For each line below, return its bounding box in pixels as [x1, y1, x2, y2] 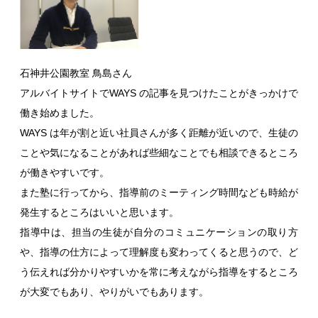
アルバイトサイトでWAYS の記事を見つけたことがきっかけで [20, 87, 298, 99]
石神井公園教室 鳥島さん [20, 67, 132, 79]
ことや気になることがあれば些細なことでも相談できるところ [20, 146, 298, 158]
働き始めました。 [20, 106, 99, 119]
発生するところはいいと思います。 [20, 206, 179, 218]
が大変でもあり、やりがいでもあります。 [20, 285, 209, 297]
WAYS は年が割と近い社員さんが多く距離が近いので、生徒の [20, 126, 298, 138]
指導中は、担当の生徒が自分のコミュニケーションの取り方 [20, 226, 298, 238]
